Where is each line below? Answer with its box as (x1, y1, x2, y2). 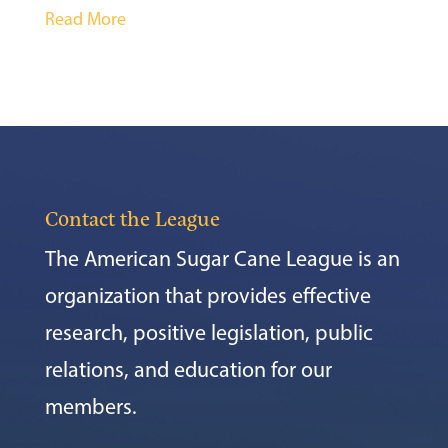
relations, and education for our (44, 356, 332, 383)
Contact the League (44, 205, 220, 231)
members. (44, 393, 137, 420)
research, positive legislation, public (44, 319, 373, 346)
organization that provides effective (44, 282, 371, 309)
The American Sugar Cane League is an (44, 245, 400, 272)
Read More (44, 8, 126, 30)
